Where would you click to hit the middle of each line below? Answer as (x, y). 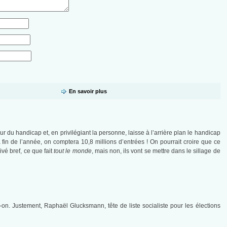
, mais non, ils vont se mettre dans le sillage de (156, 151)
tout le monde (72, 151)
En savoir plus (88, 91)
